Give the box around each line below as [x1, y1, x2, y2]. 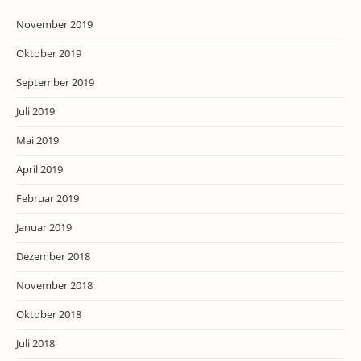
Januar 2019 [16, 220, 72, 234]
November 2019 [16, 17, 93, 31]
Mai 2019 [16, 133, 59, 147]
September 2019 [16, 75, 94, 89]
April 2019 [16, 162, 63, 176]
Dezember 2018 [16, 249, 90, 263]
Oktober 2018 [16, 307, 81, 322]
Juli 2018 [16, 336, 55, 351]
